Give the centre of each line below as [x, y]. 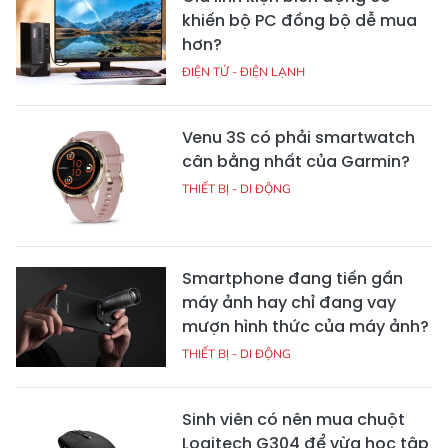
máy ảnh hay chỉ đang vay [289, 303]
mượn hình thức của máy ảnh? [305, 327]
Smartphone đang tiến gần [292, 279]
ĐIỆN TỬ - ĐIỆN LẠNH [243, 72]
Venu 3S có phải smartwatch [298, 138]
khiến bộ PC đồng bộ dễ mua [299, 21]
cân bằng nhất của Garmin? [296, 162]
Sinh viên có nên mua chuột [293, 420]
